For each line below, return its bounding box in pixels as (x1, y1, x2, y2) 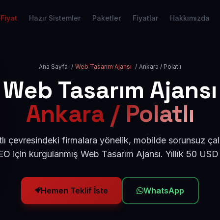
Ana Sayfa (39, 63, 68, 70)
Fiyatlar (133, 14, 158, 22)
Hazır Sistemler (29, 14, 81, 22)
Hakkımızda (170, 14, 210, 22)
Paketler (92, 14, 121, 22)
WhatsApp (143, 186, 184, 195)
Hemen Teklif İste (41, 186, 108, 195)
